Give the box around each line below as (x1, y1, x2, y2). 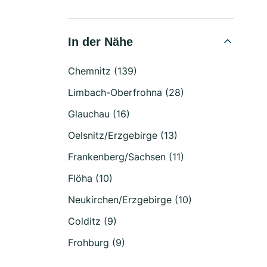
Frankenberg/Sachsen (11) (68, 151, 184, 163)
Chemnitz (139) (68, 65, 137, 77)
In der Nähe (68, 35, 133, 48)
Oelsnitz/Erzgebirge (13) (68, 129, 178, 141)
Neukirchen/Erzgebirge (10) (68, 194, 192, 206)
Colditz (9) (68, 215, 117, 227)
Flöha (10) (68, 172, 113, 184)
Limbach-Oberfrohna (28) (68, 86, 184, 98)
